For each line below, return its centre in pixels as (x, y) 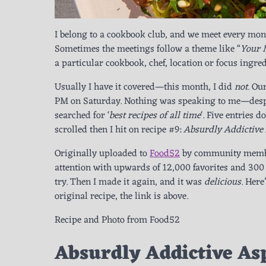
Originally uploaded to (102, 153)
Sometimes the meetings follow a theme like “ (148, 49)
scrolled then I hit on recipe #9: (119, 130)
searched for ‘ (82, 115)
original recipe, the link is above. (121, 196)
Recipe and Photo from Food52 (117, 220)
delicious (223, 182)
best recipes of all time (155, 115)
